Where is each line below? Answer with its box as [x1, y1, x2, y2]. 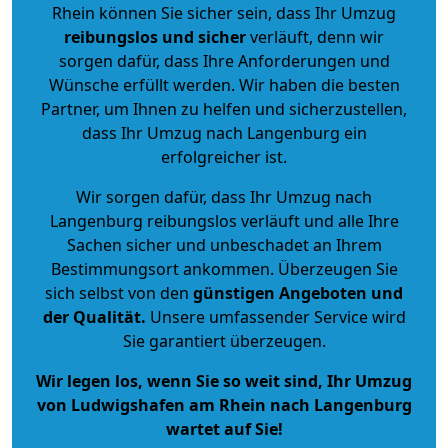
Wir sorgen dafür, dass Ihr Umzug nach [76, 185, 372, 208]
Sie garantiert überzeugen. [122, 329, 326, 352]
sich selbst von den [45, 281, 189, 304]
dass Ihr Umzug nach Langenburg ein [81, 121, 367, 144]
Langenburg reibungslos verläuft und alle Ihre [49, 209, 399, 232]
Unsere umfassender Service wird [145, 305, 406, 328]
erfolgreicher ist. [161, 145, 287, 168]
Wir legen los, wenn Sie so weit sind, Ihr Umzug [36, 369, 412, 392]
